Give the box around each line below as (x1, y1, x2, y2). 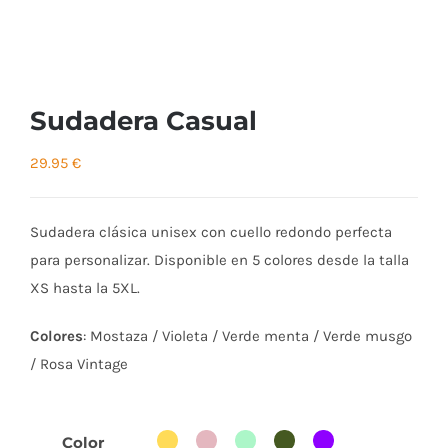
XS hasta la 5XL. (30, 278, 140, 297)
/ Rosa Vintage (30, 354, 128, 373)
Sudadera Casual (30, 104, 257, 137)
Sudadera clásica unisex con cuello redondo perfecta (30, 222, 392, 241)
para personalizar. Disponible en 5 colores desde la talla (30, 250, 409, 269)
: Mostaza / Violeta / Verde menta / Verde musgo (83, 326, 412, 345)
